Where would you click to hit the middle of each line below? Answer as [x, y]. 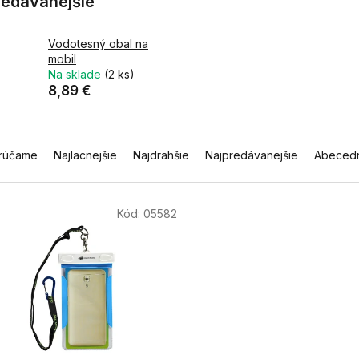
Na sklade [76, 75]
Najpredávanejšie [252, 155]
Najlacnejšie [85, 155]
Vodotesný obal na [98, 44]
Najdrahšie [161, 155]
